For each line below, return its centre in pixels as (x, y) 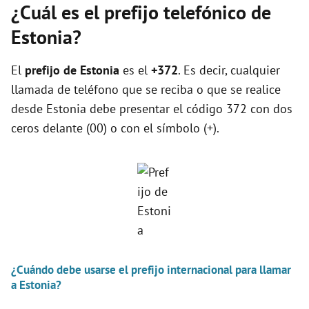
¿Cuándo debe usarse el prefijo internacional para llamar (151, 270)
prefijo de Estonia (72, 70)
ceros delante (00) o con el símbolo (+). (115, 128)
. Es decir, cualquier (229, 70)
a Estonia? (36, 285)
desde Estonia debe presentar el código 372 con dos (152, 109)
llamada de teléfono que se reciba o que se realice (146, 89)
